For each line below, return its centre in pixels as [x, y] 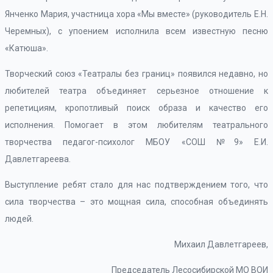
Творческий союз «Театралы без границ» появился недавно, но [136, 74]
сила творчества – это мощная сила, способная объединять [136, 202]
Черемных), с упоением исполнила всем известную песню [136, 31]
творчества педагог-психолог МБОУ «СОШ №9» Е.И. [136, 142]
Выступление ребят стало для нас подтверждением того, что [136, 185]
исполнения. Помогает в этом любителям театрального [136, 125]
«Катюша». [27, 48]
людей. [19, 219]
